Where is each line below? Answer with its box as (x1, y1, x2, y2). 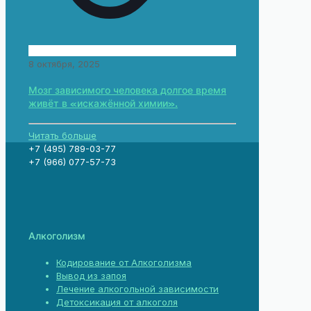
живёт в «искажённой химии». (28, 96, 178, 110)
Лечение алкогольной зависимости (56, 283, 219, 294)
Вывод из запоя (56, 270, 126, 281)
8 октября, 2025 (28, 58, 100, 70)
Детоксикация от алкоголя (56, 296, 178, 308)
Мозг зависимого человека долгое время (28, 83, 226, 96)
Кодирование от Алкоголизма (56, 257, 192, 268)
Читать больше (28, 129, 96, 141)
